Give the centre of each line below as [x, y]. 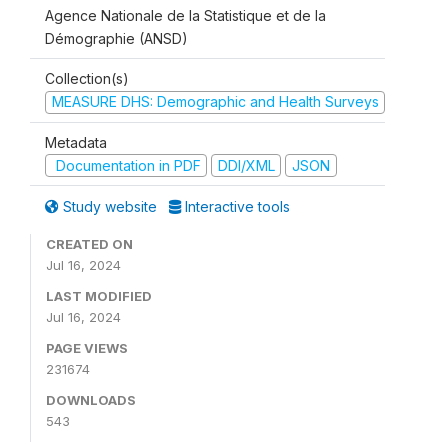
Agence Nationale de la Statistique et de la [185, 16]
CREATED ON [89, 244]
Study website [110, 207]
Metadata [76, 142]
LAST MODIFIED [99, 296]
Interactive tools [235, 207]
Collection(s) [87, 79]
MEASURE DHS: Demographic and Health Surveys [215, 102]
